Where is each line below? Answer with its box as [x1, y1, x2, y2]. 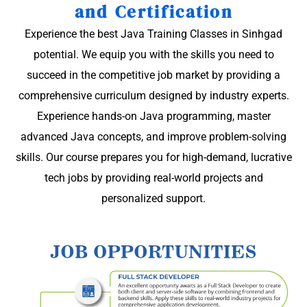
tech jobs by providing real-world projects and [44, 171, 263, 185]
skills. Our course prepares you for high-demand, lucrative [15, 151, 292, 164]
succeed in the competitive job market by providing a [27, 69, 280, 82]
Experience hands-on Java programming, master [36, 110, 271, 123]
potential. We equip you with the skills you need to [33, 48, 274, 62]
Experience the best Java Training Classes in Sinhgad [25, 27, 282, 41]
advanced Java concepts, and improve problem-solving [21, 130, 286, 144]
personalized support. [101, 192, 206, 206]
